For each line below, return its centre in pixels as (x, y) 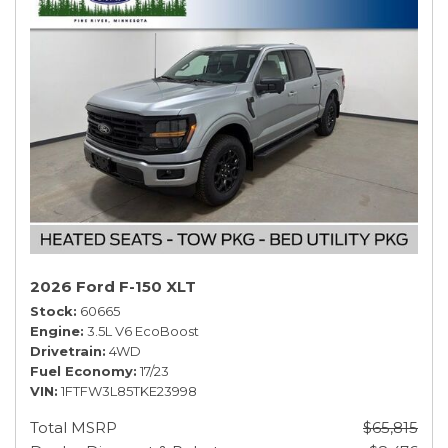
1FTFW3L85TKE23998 (129, 391)
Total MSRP (73, 427)
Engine (55, 331)
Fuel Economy (81, 371)
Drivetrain (66, 351)
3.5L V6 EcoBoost (143, 331)
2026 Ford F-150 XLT (113, 286)
